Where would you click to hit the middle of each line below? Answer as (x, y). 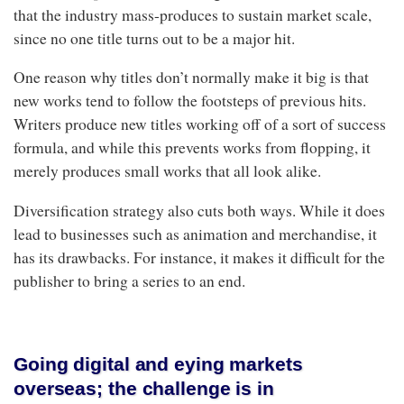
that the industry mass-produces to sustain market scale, (193, 14)
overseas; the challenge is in (144, 388)
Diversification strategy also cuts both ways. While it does (199, 210)
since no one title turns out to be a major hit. (154, 38)
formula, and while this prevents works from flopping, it (192, 147)
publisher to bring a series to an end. (129, 280)
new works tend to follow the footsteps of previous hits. (190, 101)
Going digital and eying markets (158, 364)
